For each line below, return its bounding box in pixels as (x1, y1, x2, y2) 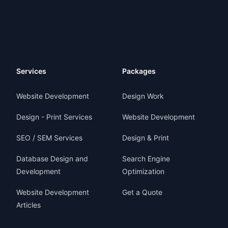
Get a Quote (122, 188, 162, 196)
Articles (16, 201, 41, 209)
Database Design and (16, 154, 88, 163)
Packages (122, 67, 156, 75)
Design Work (122, 92, 164, 100)
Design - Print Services (16, 112, 92, 121)
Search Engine (122, 154, 170, 163)
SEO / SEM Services (16, 133, 82, 142)
